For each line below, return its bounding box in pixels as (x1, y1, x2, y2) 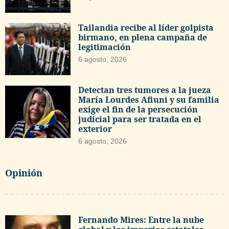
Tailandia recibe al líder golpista (78, 21, 214, 33)
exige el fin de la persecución (78, 104, 198, 116)
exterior (78, 123, 112, 135)
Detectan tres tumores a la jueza (78, 84, 212, 96)
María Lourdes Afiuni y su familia (78, 94, 220, 106)
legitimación (78, 41, 131, 53)
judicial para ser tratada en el (78, 113, 202, 125)
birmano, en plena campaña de (78, 31, 208, 43)
